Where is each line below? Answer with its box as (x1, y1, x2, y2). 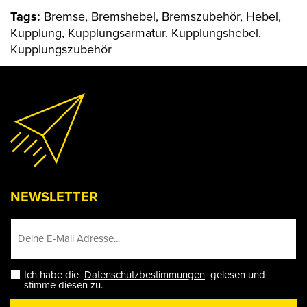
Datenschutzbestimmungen (84, 267, 205, 282)
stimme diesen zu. (24, 278, 103, 293)
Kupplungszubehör (10, 40, 112, 58)
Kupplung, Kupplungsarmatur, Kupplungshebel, (10, 24, 261, 42)
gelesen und (205, 267, 265, 282)
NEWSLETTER (10, 186, 98, 207)
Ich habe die (24, 267, 84, 282)
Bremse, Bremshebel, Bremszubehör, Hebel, (44, 8, 281, 25)
